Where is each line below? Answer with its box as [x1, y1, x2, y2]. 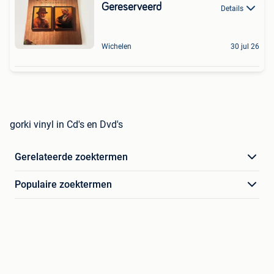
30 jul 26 [231, 42, 259, 51]
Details [221, 4, 243, 13]
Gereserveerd [102, 2, 161, 13]
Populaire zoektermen [15, 179, 112, 191]
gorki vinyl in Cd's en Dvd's [10, 119, 123, 131]
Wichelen [102, 42, 131, 51]
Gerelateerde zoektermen [15, 151, 128, 163]
